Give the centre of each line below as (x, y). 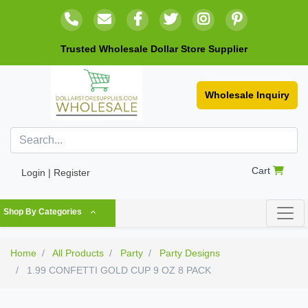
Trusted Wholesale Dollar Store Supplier (154, 49)
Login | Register (56, 173)
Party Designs (190, 253)
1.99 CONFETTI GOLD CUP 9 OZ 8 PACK (118, 270)
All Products (78, 253)
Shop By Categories (43, 212)
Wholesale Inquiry (247, 95)
